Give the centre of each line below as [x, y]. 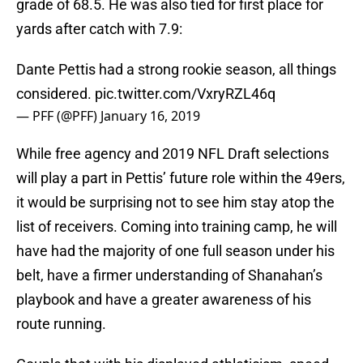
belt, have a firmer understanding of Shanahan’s [169, 275]
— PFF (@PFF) [58, 116]
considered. [56, 94]
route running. [61, 324]
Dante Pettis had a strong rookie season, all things [176, 70]
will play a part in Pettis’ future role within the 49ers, [181, 178]
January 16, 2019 [150, 116]
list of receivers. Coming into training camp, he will [177, 227]
